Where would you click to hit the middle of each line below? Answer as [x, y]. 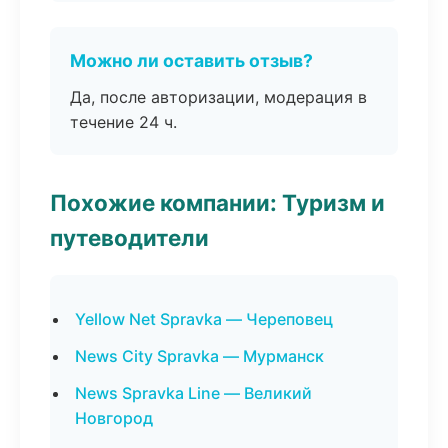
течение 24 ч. [123, 122]
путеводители [129, 237]
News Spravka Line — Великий [193, 393]
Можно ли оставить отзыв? [191, 60]
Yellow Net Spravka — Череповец [204, 319]
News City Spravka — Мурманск [199, 356]
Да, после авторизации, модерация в [218, 97]
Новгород [114, 418]
